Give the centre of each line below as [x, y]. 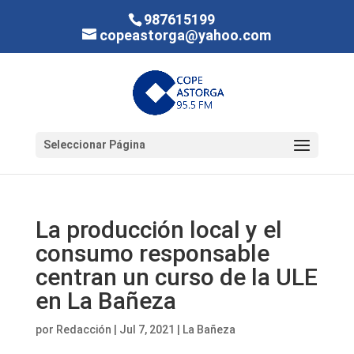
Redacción [83, 330]
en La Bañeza [105, 301]
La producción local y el [158, 230]
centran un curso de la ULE [176, 277]
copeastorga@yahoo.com [186, 35]
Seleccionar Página [94, 145]
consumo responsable [152, 253]
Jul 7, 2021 [147, 330]
